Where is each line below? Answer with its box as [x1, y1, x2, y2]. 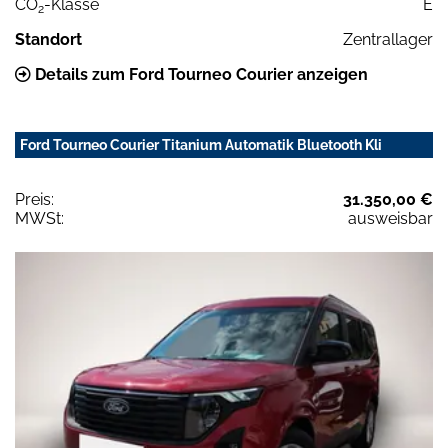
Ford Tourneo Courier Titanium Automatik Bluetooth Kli [20, 136, 382, 153]
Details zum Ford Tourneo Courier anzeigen [31, 64, 368, 84]
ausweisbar [348, 208, 433, 228]
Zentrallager [343, 29, 433, 49]
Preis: [15, 189, 54, 209]
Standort [15, 29, 82, 49]
